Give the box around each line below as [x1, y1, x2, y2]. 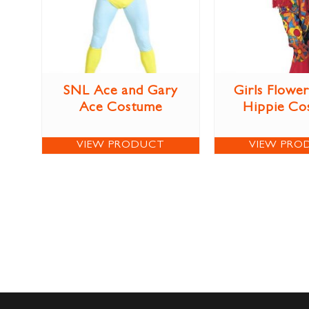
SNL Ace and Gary [63, 85, 178, 99]
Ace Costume [79, 101, 162, 116]
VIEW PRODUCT [77, 140, 165, 152]
